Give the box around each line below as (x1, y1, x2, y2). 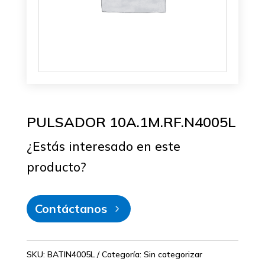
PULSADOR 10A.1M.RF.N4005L (26, 113, 236, 131)
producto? (26, 159, 86, 175)
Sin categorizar (143, 249, 202, 260)
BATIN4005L (47, 249, 95, 260)
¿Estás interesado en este (26, 138, 180, 154)
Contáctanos (34, 201, 107, 216)
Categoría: (101, 249, 144, 260)
